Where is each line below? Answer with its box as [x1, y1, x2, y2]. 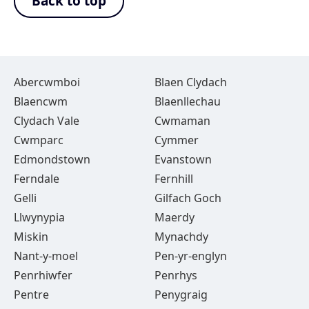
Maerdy [154, 210, 195, 225]
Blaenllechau [154, 94, 221, 109]
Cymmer [154, 132, 199, 148]
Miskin [14, 229, 48, 244]
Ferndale [14, 171, 59, 186]
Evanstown [154, 152, 212, 167]
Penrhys [154, 268, 197, 283]
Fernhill [154, 171, 193, 186]
